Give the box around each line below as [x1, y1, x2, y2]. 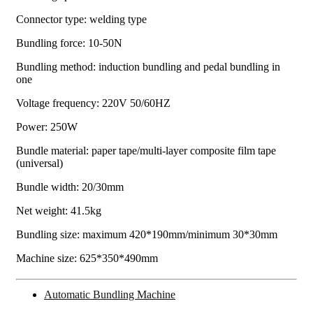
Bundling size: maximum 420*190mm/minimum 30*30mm [16, 228, 277, 240]
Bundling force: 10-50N [16, 36, 122, 49]
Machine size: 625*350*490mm [16, 252, 158, 264]
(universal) [16, 156, 63, 169]
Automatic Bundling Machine [44, 288, 175, 300]
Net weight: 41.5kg [16, 204, 101, 217]
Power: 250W [16, 120, 78, 133]
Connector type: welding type [16, 13, 147, 25]
